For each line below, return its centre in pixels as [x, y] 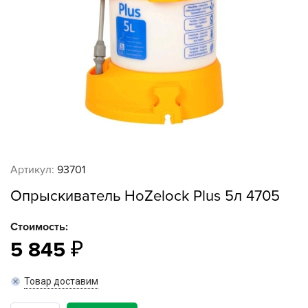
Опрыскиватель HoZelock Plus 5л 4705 [145, 196]
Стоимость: [39, 227]
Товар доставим [61, 281]
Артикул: [32, 170]
